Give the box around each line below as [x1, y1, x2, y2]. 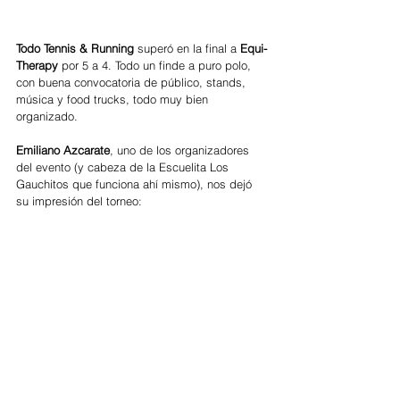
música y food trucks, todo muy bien [16, 92, 212, 107]
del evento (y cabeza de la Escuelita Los [16, 160, 232, 175]
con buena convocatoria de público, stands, [16, 75, 249, 90]
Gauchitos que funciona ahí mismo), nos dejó [16, 177, 255, 192]
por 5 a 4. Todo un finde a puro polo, [62, 58, 254, 73]
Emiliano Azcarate [16, 143, 110, 158]
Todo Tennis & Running [16, 41, 137, 56]
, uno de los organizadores [110, 143, 253, 158]
